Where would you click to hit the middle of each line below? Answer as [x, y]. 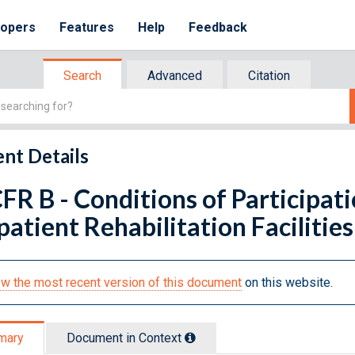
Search [82, 76]
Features [87, 27]
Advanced [175, 76]
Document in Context [126, 338]
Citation [269, 76]
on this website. [287, 282]
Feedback [218, 27]
